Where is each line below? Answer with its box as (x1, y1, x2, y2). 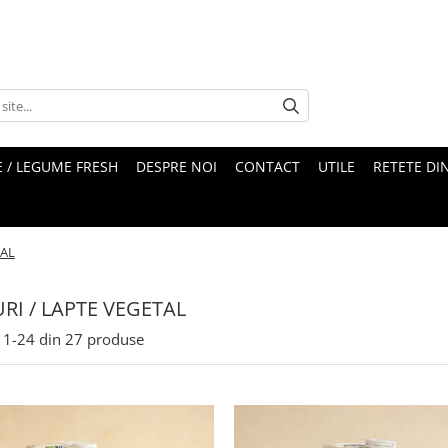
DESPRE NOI (136, 156, 217, 176)
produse (87, 328, 144, 349)
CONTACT (235, 156, 300, 176)
